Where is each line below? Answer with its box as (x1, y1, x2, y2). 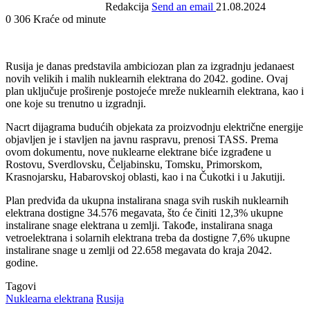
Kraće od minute (33, 12, 106, 25)
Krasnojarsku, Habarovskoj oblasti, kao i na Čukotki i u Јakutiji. (6, 170, 285, 183)
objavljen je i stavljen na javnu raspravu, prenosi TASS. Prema (6, 133, 278, 145)
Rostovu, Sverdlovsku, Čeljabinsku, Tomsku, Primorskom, (6, 158, 262, 170)
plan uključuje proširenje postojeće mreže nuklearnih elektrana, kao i (6, 84, 304, 97)
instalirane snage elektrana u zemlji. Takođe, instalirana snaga (6, 219, 273, 231)
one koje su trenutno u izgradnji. (6, 97, 146, 109)
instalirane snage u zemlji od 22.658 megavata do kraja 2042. (6, 244, 272, 256)
